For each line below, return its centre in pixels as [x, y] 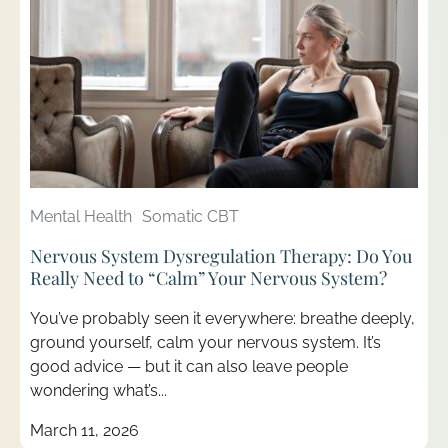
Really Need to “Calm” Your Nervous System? [208, 277]
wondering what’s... [98, 390]
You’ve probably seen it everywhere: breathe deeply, [222, 318]
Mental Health [81, 216]
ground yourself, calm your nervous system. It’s [205, 342]
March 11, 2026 [84, 431]
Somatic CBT [190, 216]
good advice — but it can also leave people [189, 366]
